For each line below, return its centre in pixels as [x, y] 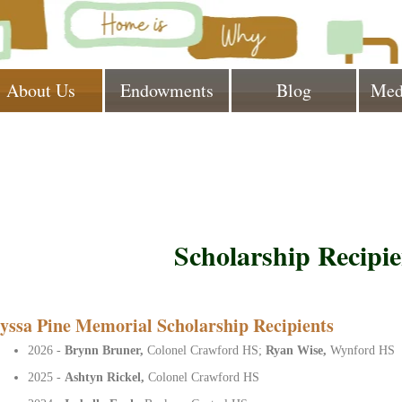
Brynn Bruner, [106, 350]
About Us [40, 90]
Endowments [167, 90]
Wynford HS [363, 350]
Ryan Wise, [298, 350]
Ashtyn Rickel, [107, 377]
